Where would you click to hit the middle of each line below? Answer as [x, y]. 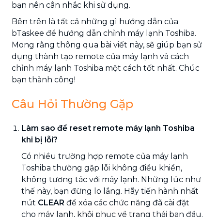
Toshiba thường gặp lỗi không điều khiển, [102, 168]
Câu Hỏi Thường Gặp [72, 104]
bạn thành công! [44, 79]
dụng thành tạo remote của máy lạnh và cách [100, 56]
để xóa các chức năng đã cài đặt [127, 202]
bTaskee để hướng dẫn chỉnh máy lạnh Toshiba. [104, 33]
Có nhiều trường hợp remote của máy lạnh [105, 156]
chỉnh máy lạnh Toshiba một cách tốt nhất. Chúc [106, 68]
